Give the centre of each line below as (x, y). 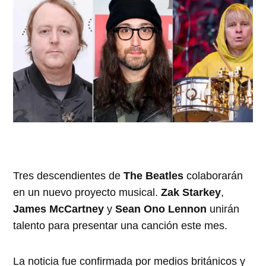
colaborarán (213, 175)
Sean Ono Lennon (161, 209)
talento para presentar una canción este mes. (121, 225)
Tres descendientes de (69, 175)
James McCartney (59, 209)
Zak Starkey (191, 192)
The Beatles (154, 175)
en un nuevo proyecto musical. (87, 192)
